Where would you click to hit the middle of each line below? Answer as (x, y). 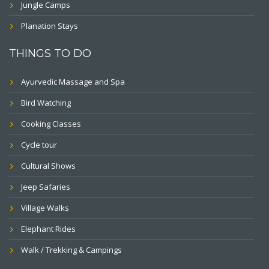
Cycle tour (39, 145)
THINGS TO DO (50, 53)
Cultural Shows (48, 166)
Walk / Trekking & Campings (71, 250)
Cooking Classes (51, 124)
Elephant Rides (48, 229)
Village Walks (45, 208)
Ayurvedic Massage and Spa (73, 82)
